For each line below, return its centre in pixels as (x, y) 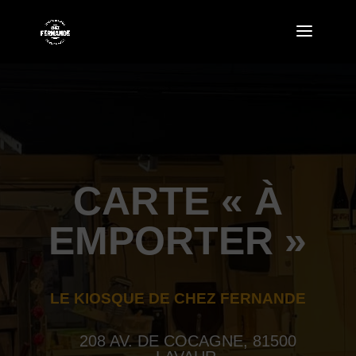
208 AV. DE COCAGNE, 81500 (186, 341)
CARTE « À (178, 201)
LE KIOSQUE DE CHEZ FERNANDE (178, 298)
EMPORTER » (178, 241)
